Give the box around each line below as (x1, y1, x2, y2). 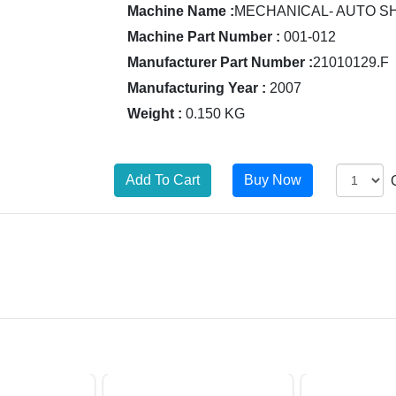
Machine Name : (127, 4, 234, 19)
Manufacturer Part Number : (127, 55, 313, 70)
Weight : (127, 106, 182, 121)
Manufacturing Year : (127, 80, 266, 95)
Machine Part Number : (127, 29, 280, 44)
